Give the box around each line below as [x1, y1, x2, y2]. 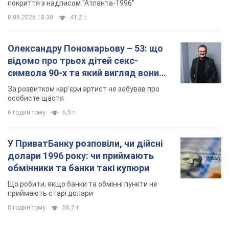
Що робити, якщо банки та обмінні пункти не [8, 180, 157, 189]
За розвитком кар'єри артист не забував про [8, 85, 159, 94]
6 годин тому [8, 109, 45, 117]
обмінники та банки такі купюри [8, 163, 149, 174]
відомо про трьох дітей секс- [8, 55, 138, 66]
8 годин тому [8, 204, 45, 212]
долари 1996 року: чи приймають [8, 150, 154, 162]
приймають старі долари [8, 189, 93, 198]
